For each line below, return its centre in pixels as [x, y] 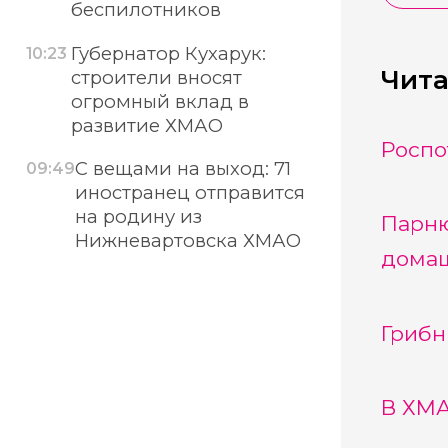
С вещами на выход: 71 [183, 169]
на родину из [139, 217]
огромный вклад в [159, 101]
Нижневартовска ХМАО [188, 241]
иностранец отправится [190, 193]
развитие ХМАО [146, 125]
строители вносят [156, 77]
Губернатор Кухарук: [168, 53]
